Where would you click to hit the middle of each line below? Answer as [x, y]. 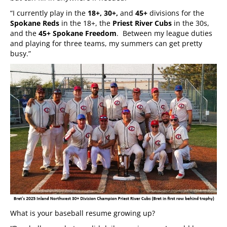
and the [24, 33]
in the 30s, [191, 23]
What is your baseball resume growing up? [83, 213]
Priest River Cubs [142, 23]
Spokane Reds [35, 23]
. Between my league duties [164, 33]
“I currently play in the [49, 13]
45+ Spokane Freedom [78, 33]
